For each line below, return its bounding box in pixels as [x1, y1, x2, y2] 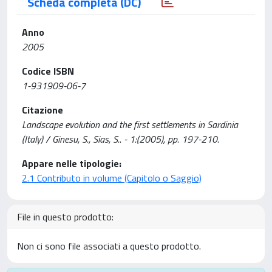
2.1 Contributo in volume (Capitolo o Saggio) [22, 171, 202, 185]
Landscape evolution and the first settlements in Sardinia [22, 117, 238, 132]
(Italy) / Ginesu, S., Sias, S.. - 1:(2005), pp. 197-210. [22, 132, 219, 146]
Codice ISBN [22, 64, 74, 78]
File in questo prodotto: [17, 209, 114, 224]
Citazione [22, 103, 63, 117]
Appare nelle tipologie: [22, 156, 121, 171]
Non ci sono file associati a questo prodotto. [17, 239, 201, 253]
